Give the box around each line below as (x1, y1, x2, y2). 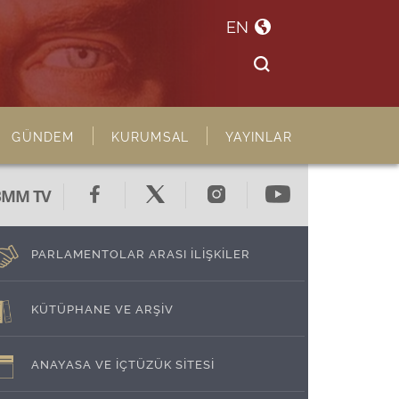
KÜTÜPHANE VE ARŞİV (31, 300, 174, 316)
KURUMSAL (110, 127, 190, 144)
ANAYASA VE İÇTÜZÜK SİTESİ (31, 355, 215, 371)
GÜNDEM (12, 127, 75, 144)
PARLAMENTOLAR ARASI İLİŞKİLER (31, 245, 250, 261)
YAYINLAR (225, 127, 292, 144)
